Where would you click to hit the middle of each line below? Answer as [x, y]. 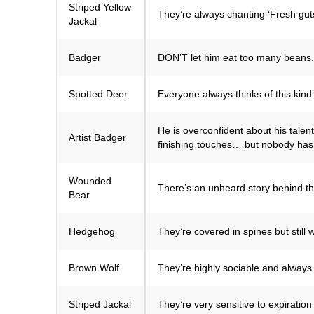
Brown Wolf [94, 268]
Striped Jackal [100, 305]
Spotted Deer [98, 94]
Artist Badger [97, 138]
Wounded [90, 181]
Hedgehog [92, 232]
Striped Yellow [100, 7]
